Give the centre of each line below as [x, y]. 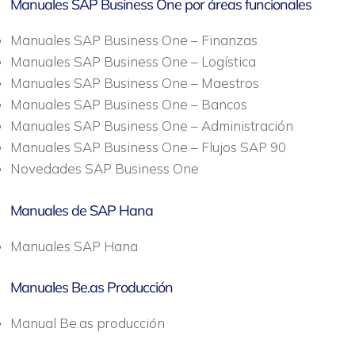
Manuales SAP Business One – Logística [133, 61]
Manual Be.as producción [87, 323]
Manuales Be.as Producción [91, 287]
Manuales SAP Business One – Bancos [128, 104]
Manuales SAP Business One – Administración [151, 126]
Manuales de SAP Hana [81, 210]
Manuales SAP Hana [74, 246]
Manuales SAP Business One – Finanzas [134, 40]
